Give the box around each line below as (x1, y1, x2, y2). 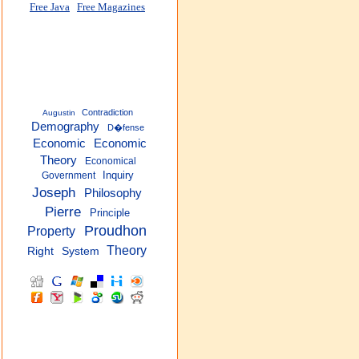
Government (42, 170, 95, 181)
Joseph (32, 184, 76, 200)
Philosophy (84, 186, 143, 200)
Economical (84, 155, 136, 167)
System (61, 245, 99, 257)
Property (27, 224, 76, 238)
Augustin (42, 108, 76, 117)
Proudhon (83, 223, 147, 239)
